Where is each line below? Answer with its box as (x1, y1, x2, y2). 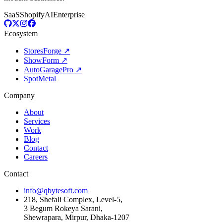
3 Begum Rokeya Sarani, (24, 204, 103, 213)
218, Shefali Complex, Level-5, (24, 195, 122, 204)
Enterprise (53, 10, 85, 19)
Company (4, 91, 35, 100)
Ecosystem (4, 29, 38, 38)
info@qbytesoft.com (24, 186, 88, 195)
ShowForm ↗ (24, 55, 67, 64)
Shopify (20, 10, 45, 19)
